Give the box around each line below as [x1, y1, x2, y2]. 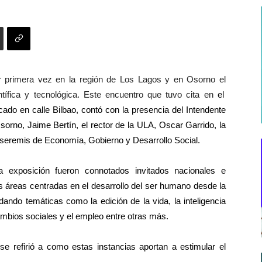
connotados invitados [79, 166, 175, 175]
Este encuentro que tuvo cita [83, 89, 204, 99]
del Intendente [172, 105, 226, 115]
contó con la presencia [81, 105, 172, 115]
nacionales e [174, 166, 226, 175]
